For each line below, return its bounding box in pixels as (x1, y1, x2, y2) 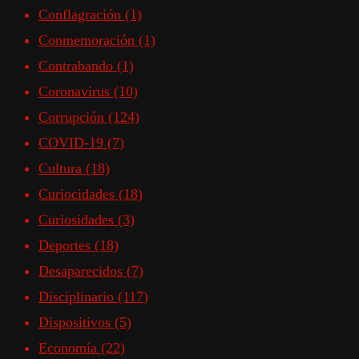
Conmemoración (38, 32, 139, 49)
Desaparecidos (38, 263, 127, 280)
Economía (38, 340, 101, 357)
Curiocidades (38, 186, 119, 203)
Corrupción (38, 109, 108, 126)
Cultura (38, 160, 86, 177)
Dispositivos (38, 314, 115, 331)
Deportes (38, 237, 95, 254)
